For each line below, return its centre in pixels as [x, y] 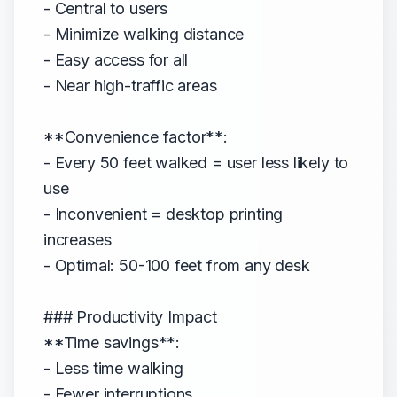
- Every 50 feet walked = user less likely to [196, 163]
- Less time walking [113, 368]
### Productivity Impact [130, 317]
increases [78, 240]
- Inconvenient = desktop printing [163, 214]
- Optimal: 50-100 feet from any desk [177, 265]
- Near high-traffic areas [130, 86]
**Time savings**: [112, 343]
